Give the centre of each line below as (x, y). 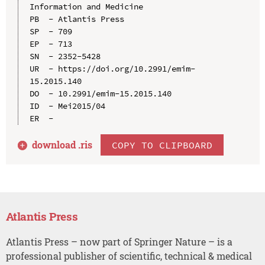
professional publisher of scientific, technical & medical (129, 256)
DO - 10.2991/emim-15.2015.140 (100, 93)
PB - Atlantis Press (77, 19)
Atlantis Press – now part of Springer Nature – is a (119, 241)
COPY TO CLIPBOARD (162, 145)
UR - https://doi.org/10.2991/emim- (112, 68)
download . (56, 144)
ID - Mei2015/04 (67, 106)
